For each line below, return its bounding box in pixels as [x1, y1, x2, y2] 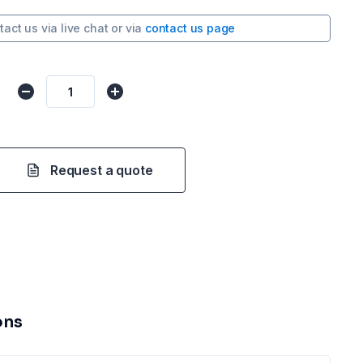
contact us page [144, 21, 236, 35]
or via [111, 21, 143, 35]
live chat [61, 21, 109, 35]
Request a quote [50, 162, 153, 178]
